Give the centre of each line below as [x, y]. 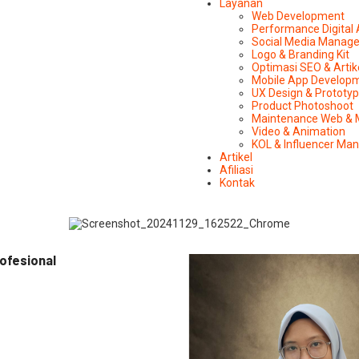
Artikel [236, 157]
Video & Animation [298, 131]
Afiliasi [236, 170]
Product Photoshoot [303, 106]
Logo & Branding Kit [301, 54]
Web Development [298, 16]
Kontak [237, 183]
